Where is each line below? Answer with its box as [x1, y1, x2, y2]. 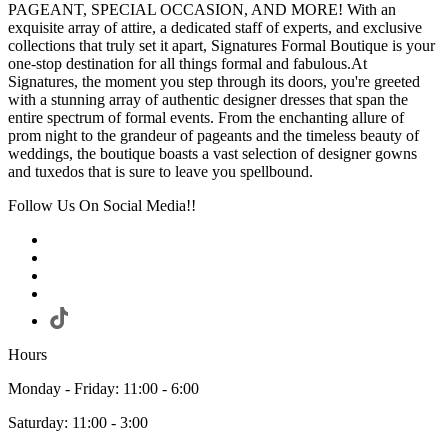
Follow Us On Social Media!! [8, 197, 196, 215]
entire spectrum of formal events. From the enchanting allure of [8, 109, 404, 127]
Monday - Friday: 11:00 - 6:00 [8, 380, 199, 398]
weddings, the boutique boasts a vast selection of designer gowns [8, 145, 417, 163]
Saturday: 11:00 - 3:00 [8, 414, 148, 432]
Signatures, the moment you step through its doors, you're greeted [8, 73, 420, 91]
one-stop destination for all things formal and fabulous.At [8, 55, 367, 73]
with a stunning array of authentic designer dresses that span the [8, 91, 408, 109]
